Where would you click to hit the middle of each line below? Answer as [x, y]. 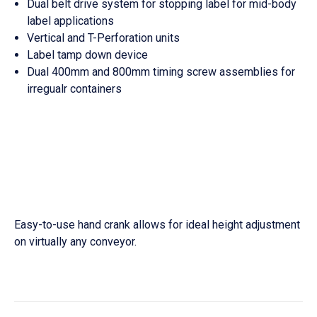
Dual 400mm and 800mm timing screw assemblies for [161, 72]
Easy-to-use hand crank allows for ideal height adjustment [157, 225]
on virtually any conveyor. [75, 242]
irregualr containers [75, 89]
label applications [71, 21]
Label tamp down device [88, 55]
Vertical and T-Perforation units [104, 38]
